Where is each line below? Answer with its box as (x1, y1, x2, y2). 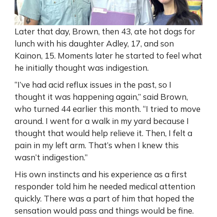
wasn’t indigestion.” (15, 152, 88, 162)
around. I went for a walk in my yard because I (15, 115, 189, 126)
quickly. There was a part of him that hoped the (15, 193, 194, 203)
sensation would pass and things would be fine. (15, 205, 194, 216)
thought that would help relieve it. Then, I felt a (15, 127, 192, 138)
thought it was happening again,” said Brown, (15, 91, 188, 102)
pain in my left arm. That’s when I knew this (15, 139, 179, 150)
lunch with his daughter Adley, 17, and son (15, 38, 174, 48)
